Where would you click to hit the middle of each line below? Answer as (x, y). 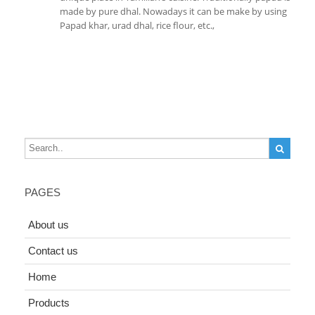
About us (49, 224)
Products (49, 302)
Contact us (53, 250)
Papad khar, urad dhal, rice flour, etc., (137, 25)
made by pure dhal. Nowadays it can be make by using (173, 11)
